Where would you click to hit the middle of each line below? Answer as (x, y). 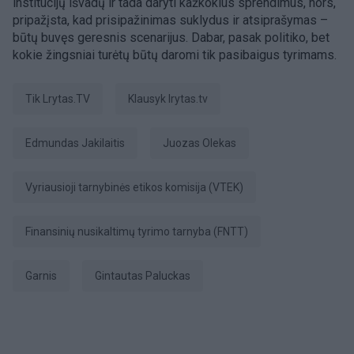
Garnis (45, 276)
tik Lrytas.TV (61, 99)
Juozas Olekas (203, 143)
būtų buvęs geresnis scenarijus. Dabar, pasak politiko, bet (171, 38)
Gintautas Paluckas (146, 276)
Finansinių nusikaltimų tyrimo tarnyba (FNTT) (139, 232)
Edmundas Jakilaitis (78, 143)
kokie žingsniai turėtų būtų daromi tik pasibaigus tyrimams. (175, 55)
